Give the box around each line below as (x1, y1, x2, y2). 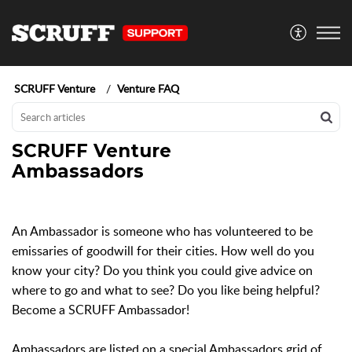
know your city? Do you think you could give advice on (12, 262, 313, 279)
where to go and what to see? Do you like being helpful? (12, 281, 320, 299)
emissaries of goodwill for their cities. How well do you (12, 242, 314, 259)
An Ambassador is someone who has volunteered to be (12, 222, 313, 240)
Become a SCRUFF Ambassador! (12, 301, 189, 318)
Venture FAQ (117, 81, 179, 96)
